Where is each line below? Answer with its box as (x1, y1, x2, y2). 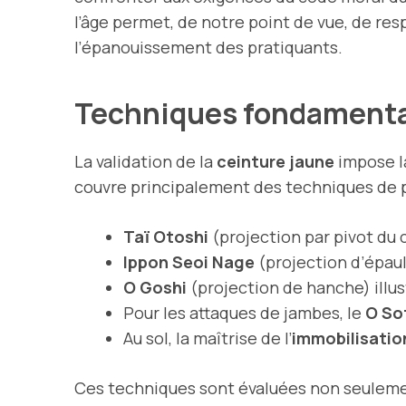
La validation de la (74, 150, 217, 172)
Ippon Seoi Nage (123, 250, 255, 273)
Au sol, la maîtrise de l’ (123, 326, 292, 349)
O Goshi (123, 275, 187, 298)
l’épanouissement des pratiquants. (74, 35, 343, 58)
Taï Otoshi (123, 225, 208, 247)
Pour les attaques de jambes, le (123, 301, 365, 324)
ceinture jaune (217, 150, 334, 172)
